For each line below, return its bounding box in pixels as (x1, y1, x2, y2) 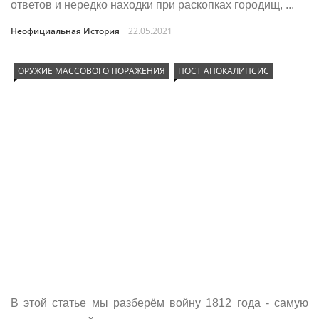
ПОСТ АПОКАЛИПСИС (178, 65, 269, 77)
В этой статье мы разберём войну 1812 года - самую (11, 297, 308, 309)
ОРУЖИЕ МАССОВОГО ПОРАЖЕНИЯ (18, 65, 165, 77)
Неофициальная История (11, 25, 120, 37)
